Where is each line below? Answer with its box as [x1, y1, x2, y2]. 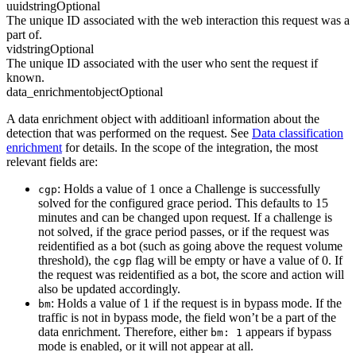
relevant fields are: [6, 155, 98, 169]
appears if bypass [242, 325, 331, 339]
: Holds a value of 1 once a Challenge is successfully [57, 182, 320, 196]
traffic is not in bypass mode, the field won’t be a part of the [38, 311, 336, 325]
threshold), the [38, 253, 113, 268]
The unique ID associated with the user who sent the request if [6, 56, 318, 71]
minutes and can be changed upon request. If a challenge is [38, 211, 332, 225]
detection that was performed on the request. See [6, 126, 252, 141]
